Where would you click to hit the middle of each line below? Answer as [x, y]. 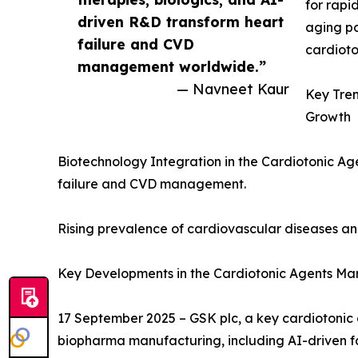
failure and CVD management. [152, 184]
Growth [328, 117]
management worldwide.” [172, 67]
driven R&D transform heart [181, 22]
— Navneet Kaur [233, 89]
